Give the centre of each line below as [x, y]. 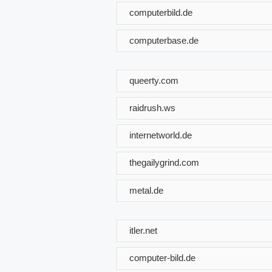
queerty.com [154, 80]
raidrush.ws [152, 107]
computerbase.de [164, 40]
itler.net [143, 230]
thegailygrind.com [164, 162]
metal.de [146, 190]
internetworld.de [161, 135]
